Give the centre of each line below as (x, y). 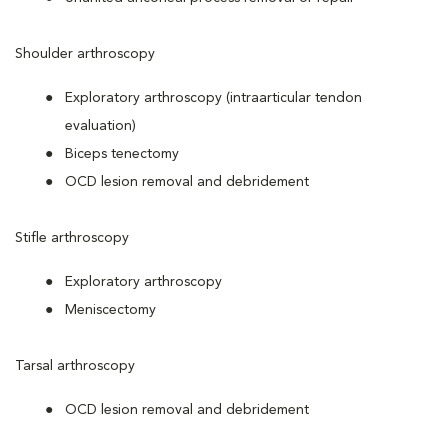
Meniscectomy (110, 310)
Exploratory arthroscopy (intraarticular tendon (213, 98)
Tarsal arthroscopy (75, 366)
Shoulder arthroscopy (85, 54)
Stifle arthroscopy (72, 238)
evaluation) (100, 126)
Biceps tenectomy (122, 154)
